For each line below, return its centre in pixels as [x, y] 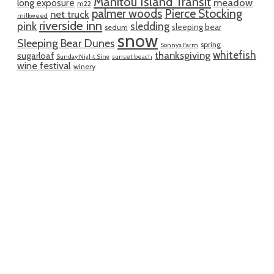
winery [84, 66]
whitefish [235, 54]
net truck [70, 14]
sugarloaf [35, 55]
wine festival [44, 65]
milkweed [32, 15]
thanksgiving [183, 55]
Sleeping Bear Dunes [66, 43]
